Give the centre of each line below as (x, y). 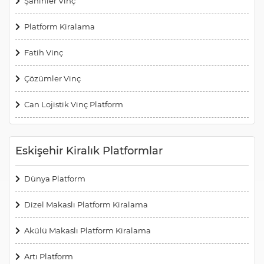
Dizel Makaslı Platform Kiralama (86, 204)
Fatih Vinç (44, 52)
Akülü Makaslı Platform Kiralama (88, 230)
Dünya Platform (55, 178)
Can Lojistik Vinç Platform (74, 104)
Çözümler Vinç (52, 78)
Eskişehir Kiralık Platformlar (89, 151)
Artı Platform (49, 256)
